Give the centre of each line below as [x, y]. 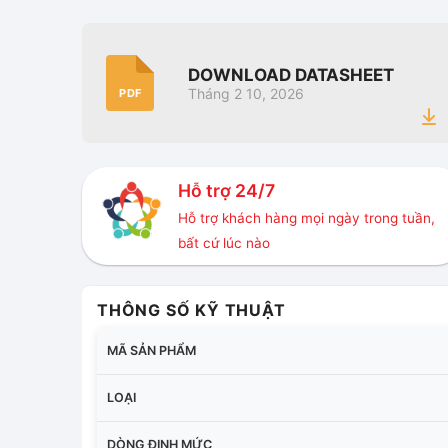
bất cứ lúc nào [223, 243]
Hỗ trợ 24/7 [226, 191]
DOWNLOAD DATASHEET [291, 75]
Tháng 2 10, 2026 [246, 94]
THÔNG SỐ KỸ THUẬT [191, 309]
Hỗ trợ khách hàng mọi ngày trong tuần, [306, 218]
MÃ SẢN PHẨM [151, 350]
